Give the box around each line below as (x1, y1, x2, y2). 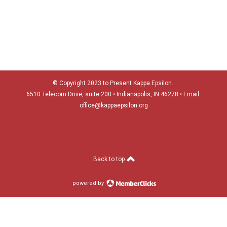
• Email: (180, 91, 201, 98)
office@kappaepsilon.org (79, 102, 148, 109)
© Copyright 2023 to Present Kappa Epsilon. (52, 80, 175, 87)
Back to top (93, 156, 126, 163)
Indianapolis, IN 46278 (117, 91, 180, 98)
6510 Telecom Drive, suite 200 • (26, 91, 117, 98)
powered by (72, 180, 105, 187)
